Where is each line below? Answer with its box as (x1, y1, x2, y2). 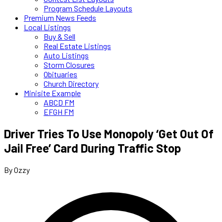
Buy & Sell (44, 32, 75, 41)
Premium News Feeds (24, 13, 96, 22)
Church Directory (44, 79, 99, 88)
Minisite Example (24, 88, 81, 98)
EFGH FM (44, 107, 74, 116)
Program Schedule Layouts (44, 3, 132, 13)
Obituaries (44, 69, 77, 79)
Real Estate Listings (44, 41, 111, 51)
